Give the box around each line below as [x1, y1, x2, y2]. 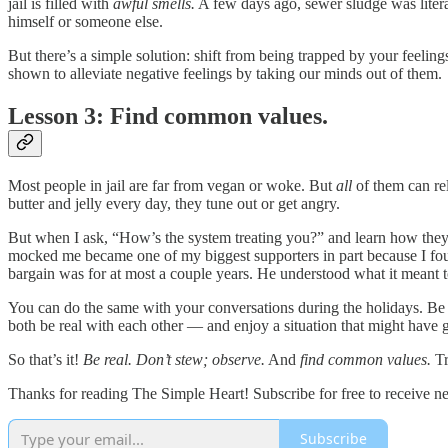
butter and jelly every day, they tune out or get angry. [8, 194, 340, 212]
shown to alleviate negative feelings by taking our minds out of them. [8, 65, 442, 83]
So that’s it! [8, 350, 83, 368]
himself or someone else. [8, 13, 163, 31]
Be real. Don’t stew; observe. [83, 350, 265, 368]
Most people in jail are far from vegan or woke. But [8, 176, 336, 194]
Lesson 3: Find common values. [8, 103, 328, 130]
